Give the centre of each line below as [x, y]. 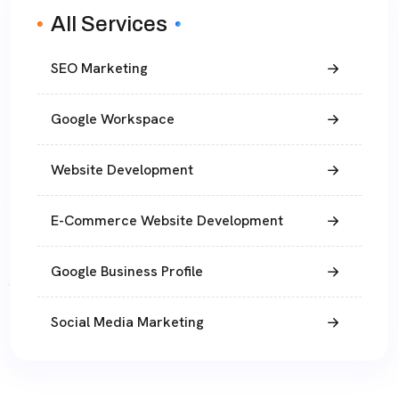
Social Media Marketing [127, 322]
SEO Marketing [99, 69]
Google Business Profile [127, 272]
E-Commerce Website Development [167, 221]
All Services [109, 24]
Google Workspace [113, 119]
